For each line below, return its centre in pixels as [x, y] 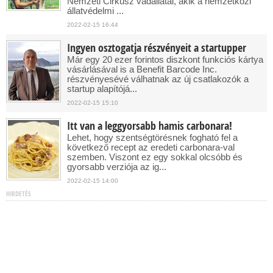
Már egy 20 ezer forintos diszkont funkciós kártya [165, 59]
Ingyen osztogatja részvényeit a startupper [157, 48]
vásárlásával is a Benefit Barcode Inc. [142, 69]
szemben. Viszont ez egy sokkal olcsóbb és [155, 157]
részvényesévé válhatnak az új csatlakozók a [158, 79]
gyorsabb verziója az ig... [117, 167]
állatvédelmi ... [95, 11]
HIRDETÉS [19, 193]
